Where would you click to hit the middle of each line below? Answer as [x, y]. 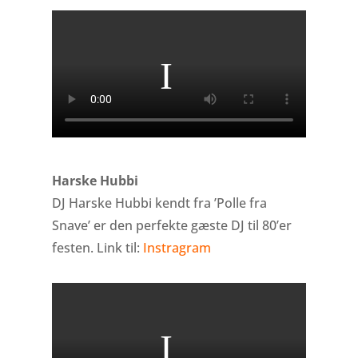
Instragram [177, 248]
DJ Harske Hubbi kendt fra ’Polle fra [159, 203]
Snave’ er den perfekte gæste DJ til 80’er [171, 226]
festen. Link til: [97, 248]
